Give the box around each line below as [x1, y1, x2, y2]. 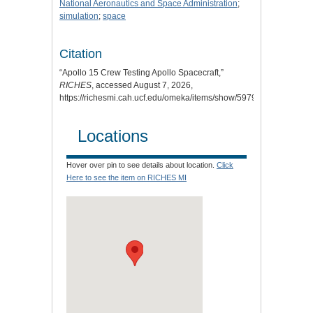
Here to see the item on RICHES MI [66, 173, 187, 182]
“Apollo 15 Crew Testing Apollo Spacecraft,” [59, 67, 224, 78]
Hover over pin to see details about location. [66, 160, 217, 169]
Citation [59, 46, 102, 61]
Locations [78, 126, 148, 145]
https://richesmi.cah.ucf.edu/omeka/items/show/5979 [59, 92, 256, 103]
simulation [59, 10, 99, 21]
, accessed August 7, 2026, [92, 80, 193, 90]
